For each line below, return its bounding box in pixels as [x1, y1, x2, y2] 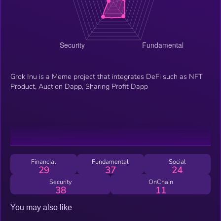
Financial [31, 157, 57, 166]
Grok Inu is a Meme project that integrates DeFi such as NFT [10, 71, 203, 81]
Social [168, 157, 186, 166]
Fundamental [92, 157, 129, 166]
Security [49, 177, 72, 186]
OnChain [148, 177, 173, 186]
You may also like [10, 203, 72, 212]
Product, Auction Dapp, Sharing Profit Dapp [10, 81, 148, 91]
